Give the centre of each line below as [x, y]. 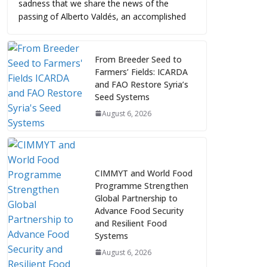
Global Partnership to [136, 198]
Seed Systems [122, 97]
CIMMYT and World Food [144, 173]
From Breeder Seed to [138, 59]
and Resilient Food [131, 223]
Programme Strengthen [142, 185]
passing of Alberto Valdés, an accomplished [102, 16]
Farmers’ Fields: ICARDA [141, 72]
